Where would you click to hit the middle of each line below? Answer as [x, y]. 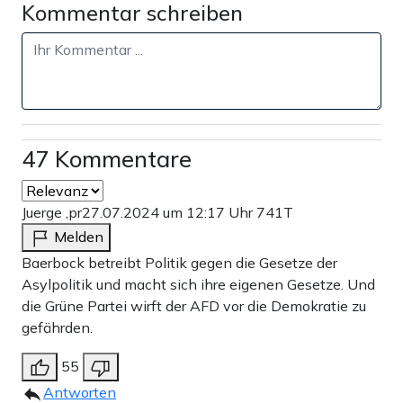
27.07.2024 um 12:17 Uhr [169, 212]
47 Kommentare [107, 158]
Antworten [80, 392]
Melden [79, 236]
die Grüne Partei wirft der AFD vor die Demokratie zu [194, 305]
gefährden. [57, 327]
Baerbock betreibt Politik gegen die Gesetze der [179, 262]
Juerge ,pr [52, 212]
